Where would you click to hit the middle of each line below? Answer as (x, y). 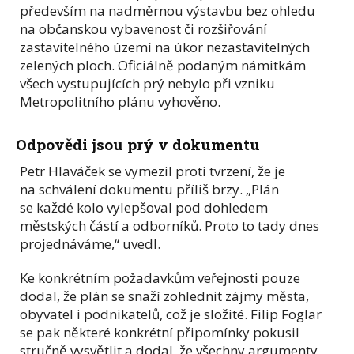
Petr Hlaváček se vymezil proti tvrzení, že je (153, 171)
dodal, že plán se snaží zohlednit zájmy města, (164, 296)
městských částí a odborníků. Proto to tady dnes (169, 225)
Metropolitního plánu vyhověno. (120, 101)
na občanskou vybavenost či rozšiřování (143, 28)
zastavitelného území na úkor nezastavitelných (165, 47)
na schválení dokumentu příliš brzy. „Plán (149, 189)
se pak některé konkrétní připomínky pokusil (160, 332)
